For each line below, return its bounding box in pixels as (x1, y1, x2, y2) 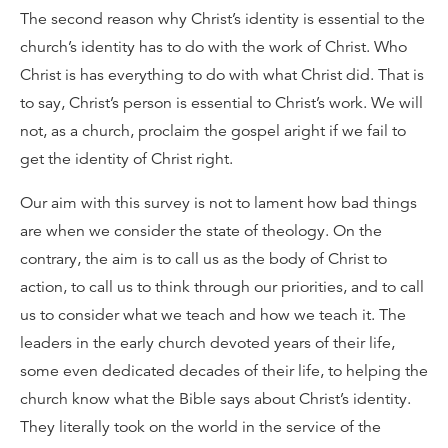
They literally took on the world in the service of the (20, 416, 381, 437)
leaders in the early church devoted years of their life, (20, 332, 395, 353)
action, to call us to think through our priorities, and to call (20, 276, 424, 297)
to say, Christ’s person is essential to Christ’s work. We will (20, 92, 423, 113)
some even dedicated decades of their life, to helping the (20, 360, 428, 381)
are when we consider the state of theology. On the (20, 220, 382, 241)
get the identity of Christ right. (20, 148, 233, 169)
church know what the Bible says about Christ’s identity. (20, 388, 411, 409)
